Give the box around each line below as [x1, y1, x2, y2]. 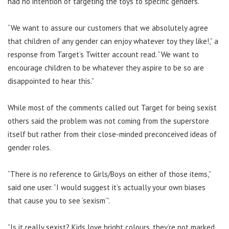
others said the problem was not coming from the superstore [8, 116, 209, 126]
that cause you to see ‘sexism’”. [8, 195, 110, 205]
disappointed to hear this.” [8, 76, 94, 86]
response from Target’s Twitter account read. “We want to [8, 49, 199, 59]
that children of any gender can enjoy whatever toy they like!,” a [8, 36, 218, 46]
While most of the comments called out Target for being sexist [8, 102, 217, 112]
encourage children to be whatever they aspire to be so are [8, 62, 204, 73]
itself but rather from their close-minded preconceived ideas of [8, 129, 217, 139]
